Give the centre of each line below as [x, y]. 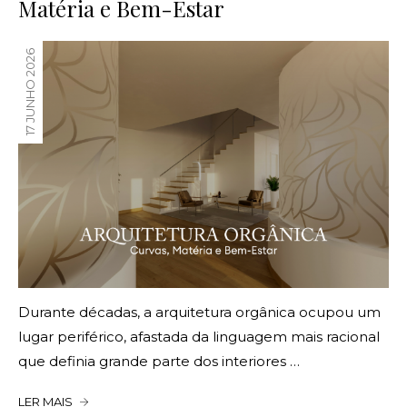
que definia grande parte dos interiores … [159, 361]
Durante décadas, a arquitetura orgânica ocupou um [199, 312]
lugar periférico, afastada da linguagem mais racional [199, 336]
